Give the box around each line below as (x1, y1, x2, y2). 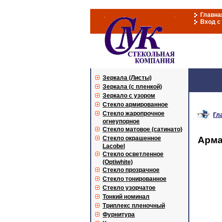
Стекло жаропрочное (103, 110, 165, 117)
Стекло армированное (103, 101, 168, 108)
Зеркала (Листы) (103, 74, 152, 81)
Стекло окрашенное (103, 135, 161, 142)
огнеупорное (103, 118, 140, 125)
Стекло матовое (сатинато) (103, 126, 182, 133)
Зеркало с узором (103, 92, 155, 99)
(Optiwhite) (103, 159, 133, 166)
